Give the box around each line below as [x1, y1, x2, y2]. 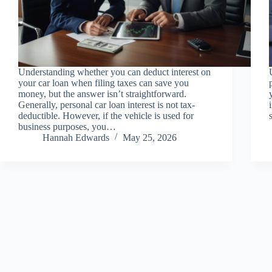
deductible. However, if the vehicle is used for [18, 110, 194, 121]
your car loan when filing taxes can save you [18, 77, 189, 88]
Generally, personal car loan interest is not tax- [18, 99, 195, 110]
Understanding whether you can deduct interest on [18, 66, 211, 77]
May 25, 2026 [123, 132, 177, 143]
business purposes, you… [18, 121, 116, 132]
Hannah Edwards [42, 132, 109, 143]
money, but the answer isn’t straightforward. [18, 88, 186, 99]
